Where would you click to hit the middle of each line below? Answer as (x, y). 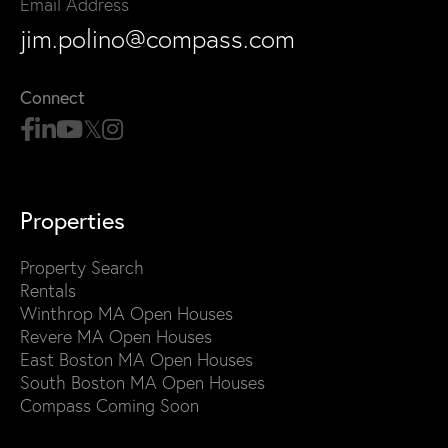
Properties (72, 220)
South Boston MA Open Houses (142, 383)
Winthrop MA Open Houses (126, 314)
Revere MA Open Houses (116, 337)
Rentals (48, 291)
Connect (52, 97)
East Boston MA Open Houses (136, 360)
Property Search (82, 268)
